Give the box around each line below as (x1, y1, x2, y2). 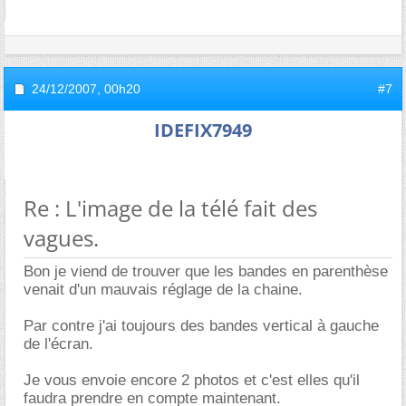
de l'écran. (24, 334, 93, 353)
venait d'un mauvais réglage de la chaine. (24, 280, 303, 298)
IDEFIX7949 (154, 117, 252, 142)
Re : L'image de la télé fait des (24, 192, 317, 223)
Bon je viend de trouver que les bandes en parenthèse (24, 262, 388, 280)
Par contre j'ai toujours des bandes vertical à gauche (24, 316, 379, 334)
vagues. (24, 222, 99, 253)
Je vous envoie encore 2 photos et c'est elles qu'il (24, 371, 360, 389)
